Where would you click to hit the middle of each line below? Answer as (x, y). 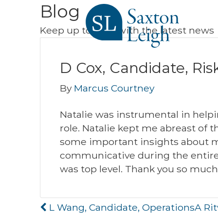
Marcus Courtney (114, 88)
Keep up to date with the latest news (127, 30)
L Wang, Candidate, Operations (121, 207)
